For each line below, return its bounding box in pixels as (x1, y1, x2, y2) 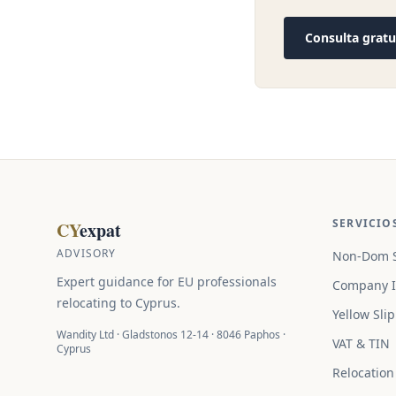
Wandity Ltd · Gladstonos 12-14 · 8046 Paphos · (57, 327, 286, 342)
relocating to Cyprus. (57, 294, 180, 311)
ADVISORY (57, 246, 117, 261)
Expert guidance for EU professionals (57, 273, 277, 290)
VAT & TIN (332, 335, 390, 352)
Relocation (332, 364, 394, 381)
